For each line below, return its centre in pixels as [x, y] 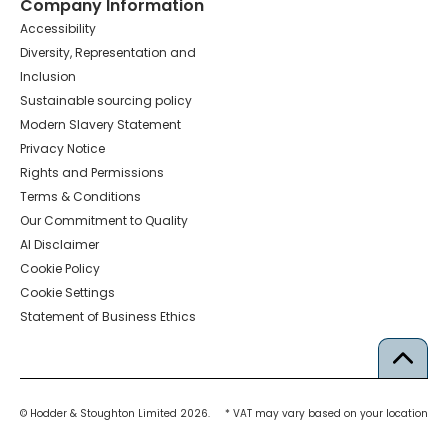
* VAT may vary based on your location [326, 413]
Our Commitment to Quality [104, 220]
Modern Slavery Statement [100, 124]
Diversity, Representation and [108, 52]
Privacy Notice [62, 148]
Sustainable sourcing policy [106, 100]
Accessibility [58, 28]
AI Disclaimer [59, 244]
